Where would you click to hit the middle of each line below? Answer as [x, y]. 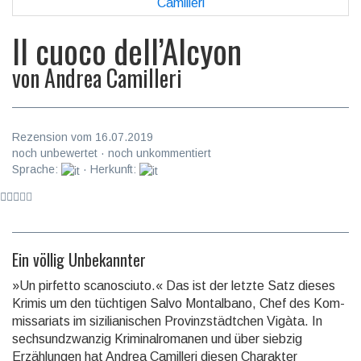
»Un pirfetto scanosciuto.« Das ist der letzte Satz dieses [174, 285]
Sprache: [37, 170]
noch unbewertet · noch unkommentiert [112, 154]
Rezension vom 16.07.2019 [83, 137]
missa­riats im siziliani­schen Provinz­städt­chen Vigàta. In [167, 321]
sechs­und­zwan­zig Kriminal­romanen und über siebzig [157, 338]
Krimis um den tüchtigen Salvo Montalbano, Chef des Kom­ [178, 303]
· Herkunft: [110, 170]
